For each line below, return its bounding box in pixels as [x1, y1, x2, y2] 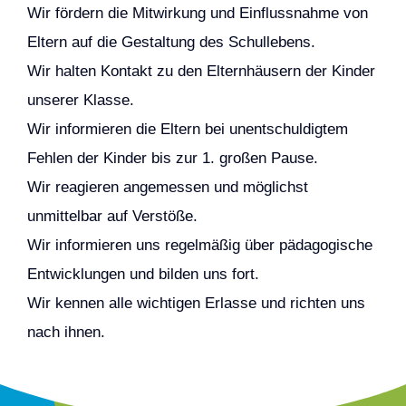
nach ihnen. [26, 324, 105, 341]
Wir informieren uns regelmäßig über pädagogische [26, 237, 372, 254]
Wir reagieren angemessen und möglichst [26, 179, 308, 196]
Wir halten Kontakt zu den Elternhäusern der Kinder [26, 63, 375, 80]
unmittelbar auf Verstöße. [26, 208, 198, 225]
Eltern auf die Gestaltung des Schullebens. [26, 34, 315, 51]
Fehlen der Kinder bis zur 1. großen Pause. [26, 150, 318, 167]
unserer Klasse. [26, 92, 134, 109]
